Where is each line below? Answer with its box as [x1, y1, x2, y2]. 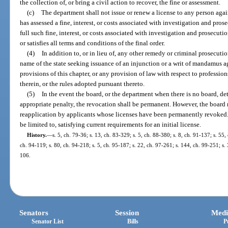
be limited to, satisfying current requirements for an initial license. [20, 120, 202, 128]
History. [26, 131, 47, 138]
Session [115, 209, 139, 217]
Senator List [32, 218, 64, 225]
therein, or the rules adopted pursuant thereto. [20, 79, 145, 88]
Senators [19, 209, 49, 217]
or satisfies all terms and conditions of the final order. [20, 39, 165, 47]
